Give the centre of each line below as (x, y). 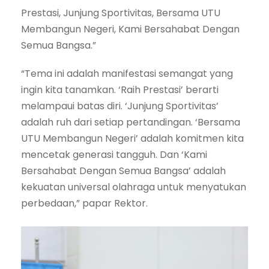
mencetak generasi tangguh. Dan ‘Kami (114, 155)
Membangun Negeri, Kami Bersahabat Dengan (130, 29)
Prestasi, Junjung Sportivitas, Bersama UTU (121, 13)
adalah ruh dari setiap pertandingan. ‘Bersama (131, 122)
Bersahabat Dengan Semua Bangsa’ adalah (123, 171)
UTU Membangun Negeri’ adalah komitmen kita (132, 139)
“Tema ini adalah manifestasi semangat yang (127, 74)
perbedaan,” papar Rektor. (84, 204)
